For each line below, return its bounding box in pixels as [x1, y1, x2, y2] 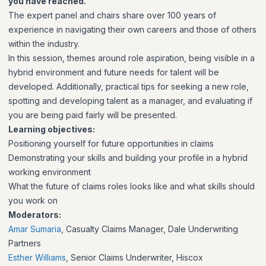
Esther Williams [8, 252, 66, 263]
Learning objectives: [8, 124, 95, 135]
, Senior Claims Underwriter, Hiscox [66, 252, 203, 263]
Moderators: [8, 210, 63, 220]
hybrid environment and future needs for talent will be [8, 67, 219, 78]
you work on [8, 195, 58, 206]
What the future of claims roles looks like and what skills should [8, 181, 255, 192]
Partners [8, 238, 41, 249]
